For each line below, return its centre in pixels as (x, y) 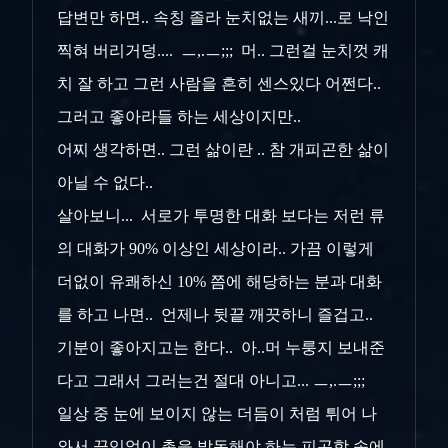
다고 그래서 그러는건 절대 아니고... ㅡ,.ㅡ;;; (215, 380)
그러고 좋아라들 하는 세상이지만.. (181, 116)
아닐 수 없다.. (111, 182)
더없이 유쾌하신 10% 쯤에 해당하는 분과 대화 (219, 281)
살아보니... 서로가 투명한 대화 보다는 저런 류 (221, 215)
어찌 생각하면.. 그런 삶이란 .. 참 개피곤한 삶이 (223, 149)
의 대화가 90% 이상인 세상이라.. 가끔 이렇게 (215, 248)
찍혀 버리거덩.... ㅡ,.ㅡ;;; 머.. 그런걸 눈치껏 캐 (223, 50)
